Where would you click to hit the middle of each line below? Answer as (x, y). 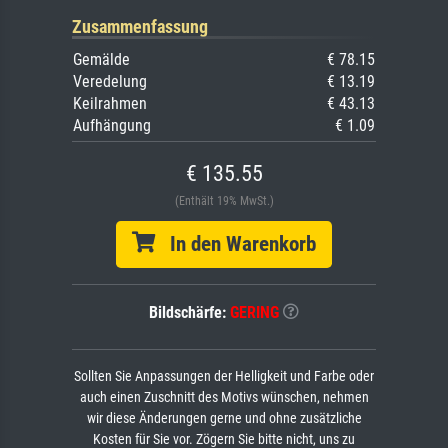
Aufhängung (112, 126)
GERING (254, 313)
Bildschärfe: (189, 313)
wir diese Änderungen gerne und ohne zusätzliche (224, 419)
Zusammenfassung (140, 27)
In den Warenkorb (235, 244)
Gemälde (101, 60)
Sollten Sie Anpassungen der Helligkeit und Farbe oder (224, 377)
